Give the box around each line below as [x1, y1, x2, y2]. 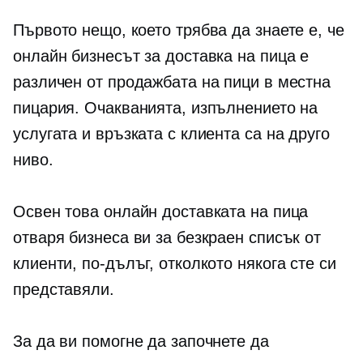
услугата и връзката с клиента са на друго [13, 125, 330, 143]
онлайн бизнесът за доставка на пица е [13, 47, 310, 65]
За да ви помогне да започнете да [13, 332, 269, 350]
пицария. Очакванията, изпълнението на [13, 99, 318, 117]
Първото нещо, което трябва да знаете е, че [13, 21, 344, 39]
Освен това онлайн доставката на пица [13, 203, 309, 220]
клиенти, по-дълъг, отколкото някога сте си [13, 254, 336, 272]
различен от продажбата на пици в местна [13, 73, 331, 91]
